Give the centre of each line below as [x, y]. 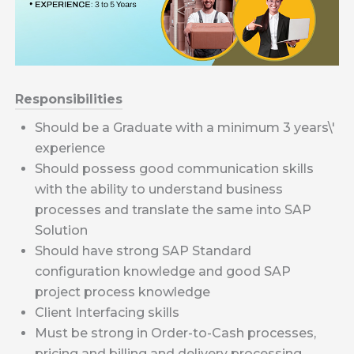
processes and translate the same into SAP [173, 209]
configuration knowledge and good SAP [162, 271]
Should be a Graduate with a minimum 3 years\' [185, 127]
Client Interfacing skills [107, 312]
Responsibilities [68, 99]
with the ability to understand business [158, 189]
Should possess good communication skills [174, 168]
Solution [61, 230]
